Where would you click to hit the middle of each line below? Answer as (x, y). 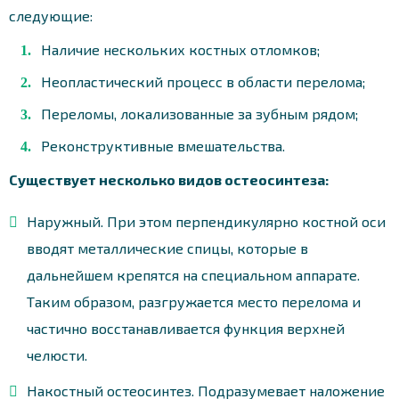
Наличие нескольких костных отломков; (180, 49)
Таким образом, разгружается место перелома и (194, 301)
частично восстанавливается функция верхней (186, 328)
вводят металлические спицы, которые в (167, 248)
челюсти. (57, 354)
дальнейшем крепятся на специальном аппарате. (193, 274)
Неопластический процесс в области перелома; (203, 81)
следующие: (51, 15)
